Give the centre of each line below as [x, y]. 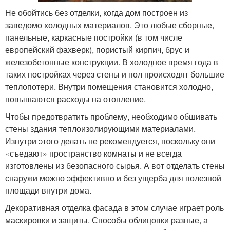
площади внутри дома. [48, 190]
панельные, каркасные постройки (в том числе [94, 37]
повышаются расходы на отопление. [75, 99]
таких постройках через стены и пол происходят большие [115, 74]
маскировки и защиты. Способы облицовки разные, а [107, 220]
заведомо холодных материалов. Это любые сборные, [110, 25]
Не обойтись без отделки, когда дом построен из [97, 13]
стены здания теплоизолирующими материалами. [100, 129]
